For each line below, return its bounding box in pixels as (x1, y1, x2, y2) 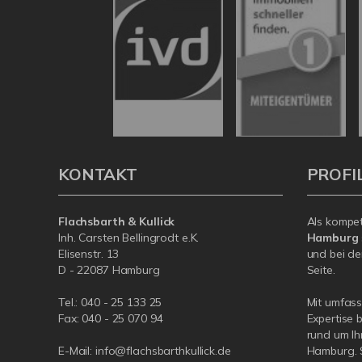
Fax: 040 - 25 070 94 (58, 310, 163, 326)
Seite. (306, 262, 335, 277)
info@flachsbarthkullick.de (95, 343, 231, 358)
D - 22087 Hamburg (58, 262, 160, 277)
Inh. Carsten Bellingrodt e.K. (58, 229, 200, 245)
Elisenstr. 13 (58, 246, 120, 261)
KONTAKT (58, 163, 137, 184)
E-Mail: (58, 343, 95, 358)
